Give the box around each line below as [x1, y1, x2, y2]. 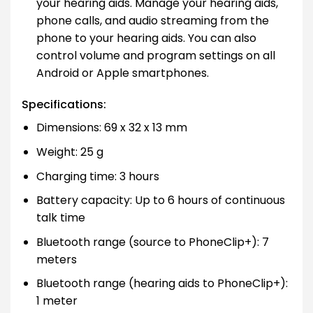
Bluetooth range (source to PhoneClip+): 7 [36, 233, 269, 250]
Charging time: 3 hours [36, 168, 159, 184]
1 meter [36, 293, 78, 310]
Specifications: [22, 96, 106, 113]
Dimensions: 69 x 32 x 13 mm [36, 119, 187, 136]
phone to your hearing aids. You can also [36, 29, 256, 46]
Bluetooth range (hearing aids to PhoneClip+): [36, 275, 288, 292]
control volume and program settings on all [36, 47, 275, 64]
